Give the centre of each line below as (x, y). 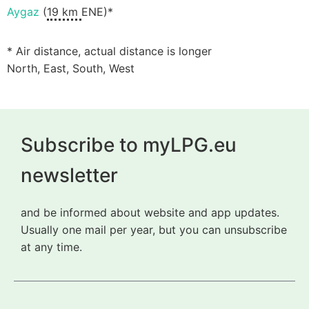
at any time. (51, 247)
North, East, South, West (71, 69)
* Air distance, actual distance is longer (109, 51)
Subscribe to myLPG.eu (129, 144)
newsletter (69, 175)
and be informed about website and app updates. (150, 212)
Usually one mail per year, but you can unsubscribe (154, 229)
